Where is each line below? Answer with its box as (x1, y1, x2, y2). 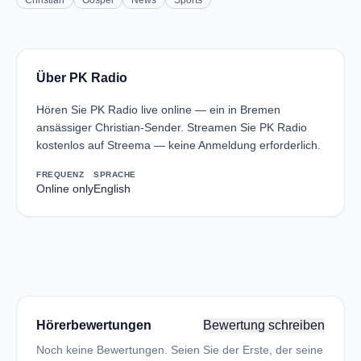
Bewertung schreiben (203, 318, 325, 332)
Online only (36, 182, 93, 195)
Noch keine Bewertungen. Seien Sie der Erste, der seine (36, 343, 323, 356)
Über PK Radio (36, 71, 127, 85)
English (93, 182, 131, 195)
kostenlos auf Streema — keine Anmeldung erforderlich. (36, 139, 321, 151)
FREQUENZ (36, 170, 84, 179)
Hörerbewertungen (36, 318, 151, 332)
